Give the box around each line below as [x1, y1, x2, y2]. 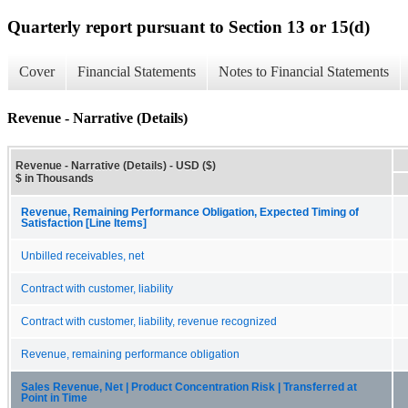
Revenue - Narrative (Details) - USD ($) [15, 158, 216, 172]
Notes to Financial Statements [219, 64, 389, 80]
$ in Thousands [15, 171, 94, 185]
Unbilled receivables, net [21, 250, 144, 261]
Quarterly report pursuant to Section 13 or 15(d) [7, 16, 370, 36]
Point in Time [21, 392, 87, 403]
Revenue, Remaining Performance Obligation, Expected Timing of [21, 206, 359, 218]
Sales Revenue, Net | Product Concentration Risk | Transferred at [21, 381, 357, 393]
